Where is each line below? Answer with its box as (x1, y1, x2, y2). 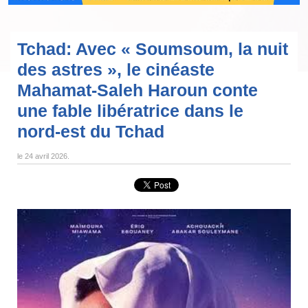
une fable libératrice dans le (17, 101, 243, 121)
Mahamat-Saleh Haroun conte (17, 80, 258, 100)
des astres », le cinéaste (17, 60, 214, 80)
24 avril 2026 (25, 152, 67, 161)
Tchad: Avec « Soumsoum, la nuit (17, 39, 288, 59)
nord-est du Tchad (17, 122, 164, 142)
